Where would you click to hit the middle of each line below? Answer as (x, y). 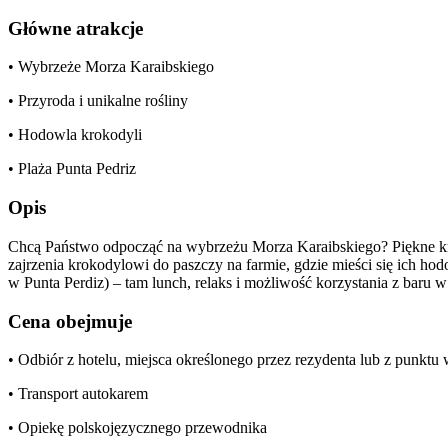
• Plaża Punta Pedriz (72, 169)
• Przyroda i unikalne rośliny (98, 101)
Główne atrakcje (75, 28)
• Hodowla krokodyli (75, 135)
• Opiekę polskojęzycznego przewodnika (137, 428)
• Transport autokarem (78, 394)
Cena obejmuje (70, 321)
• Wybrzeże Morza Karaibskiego (111, 67)
